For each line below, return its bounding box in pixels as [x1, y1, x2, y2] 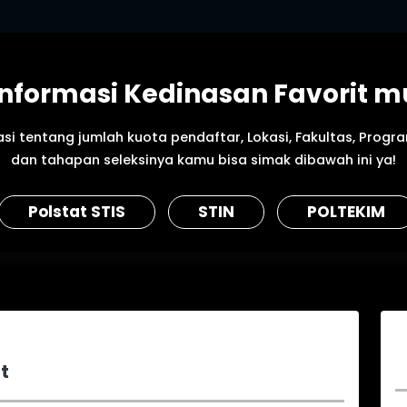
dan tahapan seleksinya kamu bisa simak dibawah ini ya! [11, 151, 396, 169]
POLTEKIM [307, 200, 385, 223]
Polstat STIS [28, 200, 125, 223]
